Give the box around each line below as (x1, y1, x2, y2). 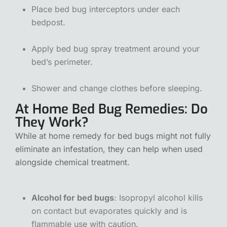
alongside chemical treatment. (15, 157, 130, 167)
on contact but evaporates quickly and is (31, 205, 187, 216)
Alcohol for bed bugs (31, 192, 114, 203)
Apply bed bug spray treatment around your (31, 43, 200, 54)
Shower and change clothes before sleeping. (31, 83, 202, 93)
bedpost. (31, 17, 65, 27)
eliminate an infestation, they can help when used (15, 143, 203, 154)
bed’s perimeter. (31, 56, 93, 67)
